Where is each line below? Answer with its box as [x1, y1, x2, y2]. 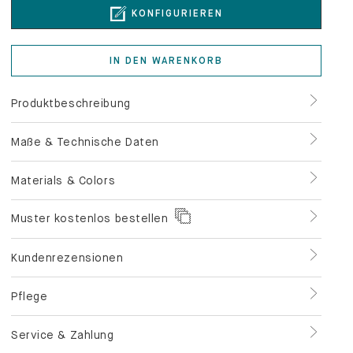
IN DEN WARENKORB [110, 4, 223, 16]
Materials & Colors [11, 123, 116, 136]
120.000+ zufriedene [46, 336, 147, 347]
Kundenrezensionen [11, 200, 124, 214]
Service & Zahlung [11, 277, 114, 291]
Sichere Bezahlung [187, 336, 277, 347]
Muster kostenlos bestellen [11, 161, 169, 174]
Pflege [11, 239, 48, 252]
